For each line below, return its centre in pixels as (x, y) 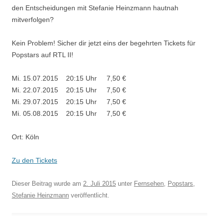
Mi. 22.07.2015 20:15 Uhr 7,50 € (69, 90)
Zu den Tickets (34, 160)
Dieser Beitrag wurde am (47, 184)
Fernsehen (149, 184)
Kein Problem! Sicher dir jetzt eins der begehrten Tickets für (104, 43)
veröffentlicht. (89, 195)
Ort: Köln (25, 137)
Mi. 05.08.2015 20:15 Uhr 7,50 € (69, 113)
